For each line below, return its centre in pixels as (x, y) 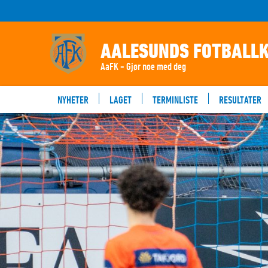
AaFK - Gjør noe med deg (143, 66)
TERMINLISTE (175, 100)
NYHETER (73, 100)
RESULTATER (240, 100)
